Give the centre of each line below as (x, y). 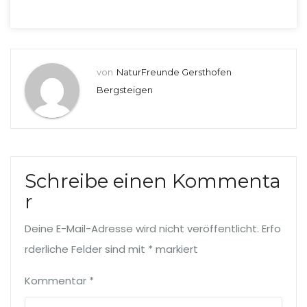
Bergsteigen (125, 90)
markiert (175, 249)
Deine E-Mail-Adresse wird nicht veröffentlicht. (142, 229)
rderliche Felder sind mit (86, 249)
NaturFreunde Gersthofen (174, 72)
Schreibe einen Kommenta (153, 181)
